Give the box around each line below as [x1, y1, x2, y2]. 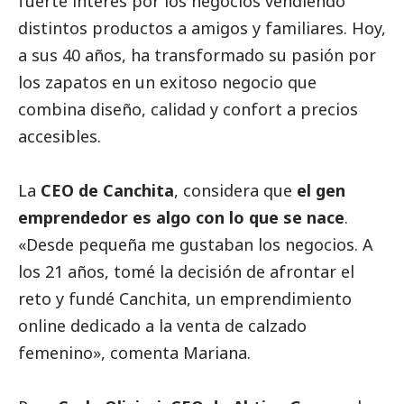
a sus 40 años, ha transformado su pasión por [18, 44, 376, 67]
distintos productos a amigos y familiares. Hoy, [18, 17, 386, 40]
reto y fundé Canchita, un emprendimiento [18, 288, 352, 310]
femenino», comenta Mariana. [18, 342, 251, 364]
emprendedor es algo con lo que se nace [18, 207, 344, 229]
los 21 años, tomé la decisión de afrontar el [18, 261, 354, 283]
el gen [297, 179, 345, 202]
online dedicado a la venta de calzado [18, 315, 307, 337]
